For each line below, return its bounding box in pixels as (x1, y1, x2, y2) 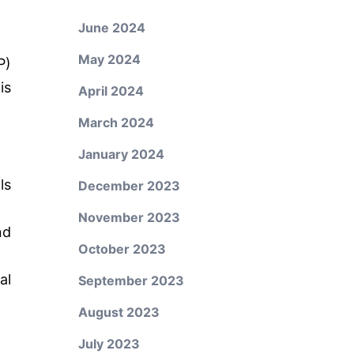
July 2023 (77, 336, 140, 352)
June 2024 (77, 20, 145, 36)
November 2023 (77, 209, 180, 225)
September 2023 (77, 273, 184, 288)
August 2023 (77, 304, 160, 320)
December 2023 (77, 178, 180, 194)
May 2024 (77, 51, 141, 67)
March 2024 (77, 115, 154, 130)
